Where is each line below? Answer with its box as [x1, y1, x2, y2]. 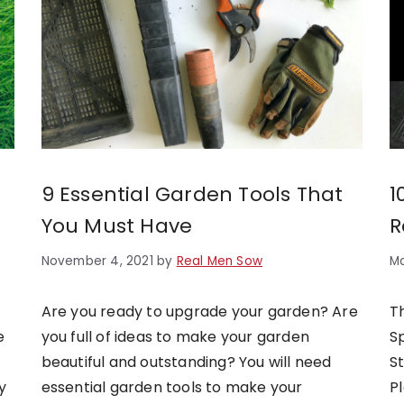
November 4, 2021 [41, 252, 153, 270]
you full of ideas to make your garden [41, 326, 310, 347]
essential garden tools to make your [41, 376, 303, 398]
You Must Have [41, 211, 193, 240]
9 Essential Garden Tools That [41, 179, 344, 208]
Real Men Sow [176, 252, 263, 270]
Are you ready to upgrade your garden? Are [41, 300, 358, 322]
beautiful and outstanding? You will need [41, 351, 332, 372]
